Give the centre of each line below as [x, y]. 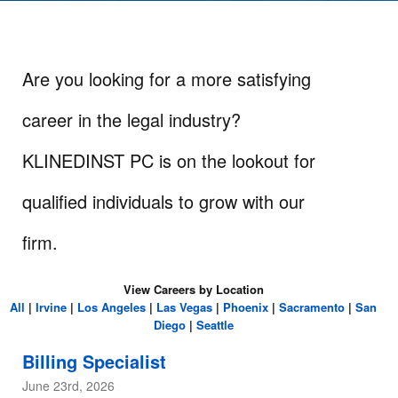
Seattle [215, 325]
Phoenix [246, 307]
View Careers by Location [193, 289]
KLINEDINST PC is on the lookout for [169, 160]
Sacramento [312, 307]
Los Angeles [112, 307]
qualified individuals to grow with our [163, 201]
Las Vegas [185, 307]
